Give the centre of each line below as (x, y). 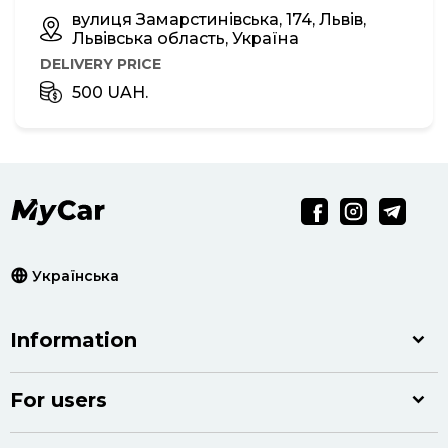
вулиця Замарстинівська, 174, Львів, (219, 19)
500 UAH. (110, 92)
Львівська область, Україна (185, 38)
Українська (75, 275)
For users (58, 400)
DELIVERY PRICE (100, 64)
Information (73, 340)
